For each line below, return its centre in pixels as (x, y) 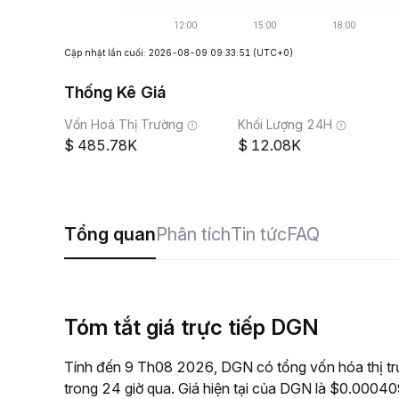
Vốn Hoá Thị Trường (124, 124)
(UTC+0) (273, 53)
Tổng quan (110, 234)
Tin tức (259, 234)
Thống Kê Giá (115, 92)
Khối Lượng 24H (285, 124)
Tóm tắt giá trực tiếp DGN (191, 327)
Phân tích (193, 234)
